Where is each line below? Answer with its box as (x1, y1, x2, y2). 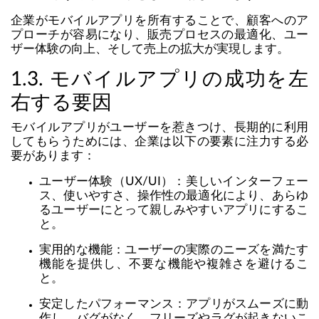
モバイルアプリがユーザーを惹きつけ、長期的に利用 (11, 121, 308, 134)
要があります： (11, 150, 95, 162)
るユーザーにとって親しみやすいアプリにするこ (39, 204, 308, 216)
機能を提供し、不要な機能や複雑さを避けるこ (39, 258, 308, 271)
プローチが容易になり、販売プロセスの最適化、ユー (11, 28, 308, 41)
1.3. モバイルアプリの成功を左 (11, 69, 308, 90)
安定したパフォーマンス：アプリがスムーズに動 (39, 298, 308, 310)
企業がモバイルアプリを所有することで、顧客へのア (11, 14, 308, 27)
